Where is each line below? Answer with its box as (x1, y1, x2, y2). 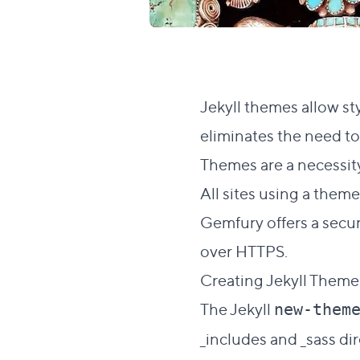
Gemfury (200, 211, 264, 232)
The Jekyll (200, 297, 274, 319)
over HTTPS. (200, 239, 288, 261)
